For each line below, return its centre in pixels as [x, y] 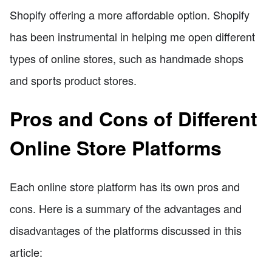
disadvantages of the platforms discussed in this [126, 230]
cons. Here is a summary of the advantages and [126, 208]
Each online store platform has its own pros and [125, 186]
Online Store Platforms [116, 148]
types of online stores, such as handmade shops [127, 58]
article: [26, 252]
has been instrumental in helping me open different [132, 36]
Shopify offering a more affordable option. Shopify [130, 14]
